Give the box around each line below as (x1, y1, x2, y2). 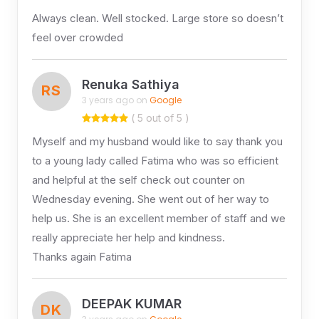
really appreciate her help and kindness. (31, 230, 225, 244)
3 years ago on (81, 94, 150, 107)
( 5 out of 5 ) (127, 111, 189, 124)
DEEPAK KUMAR (81, 296, 182, 312)
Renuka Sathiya (81, 77, 179, 93)
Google (149, 94, 182, 107)
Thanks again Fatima (31, 249, 132, 263)
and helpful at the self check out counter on (31, 172, 245, 187)
